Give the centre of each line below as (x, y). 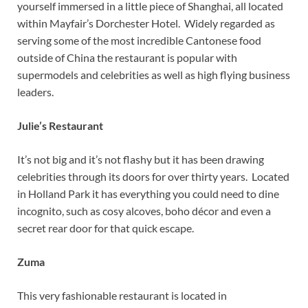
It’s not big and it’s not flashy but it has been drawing (141, 159)
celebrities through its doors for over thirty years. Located (153, 176)
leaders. (35, 91)
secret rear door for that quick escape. (106, 228)
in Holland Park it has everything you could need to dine (148, 193)
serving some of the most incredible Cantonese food (139, 40)
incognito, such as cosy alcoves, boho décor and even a (144, 210)
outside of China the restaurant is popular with (127, 57)
